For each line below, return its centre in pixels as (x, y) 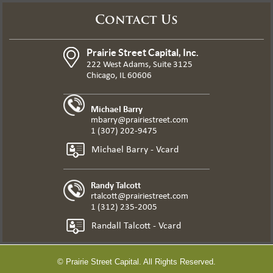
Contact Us (136, 20)
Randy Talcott (116, 185)
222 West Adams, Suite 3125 (140, 65)
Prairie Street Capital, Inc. (143, 52)
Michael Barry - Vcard (135, 150)
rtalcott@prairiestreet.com (140, 196)
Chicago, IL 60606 (119, 76)
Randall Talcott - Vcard (136, 226)
